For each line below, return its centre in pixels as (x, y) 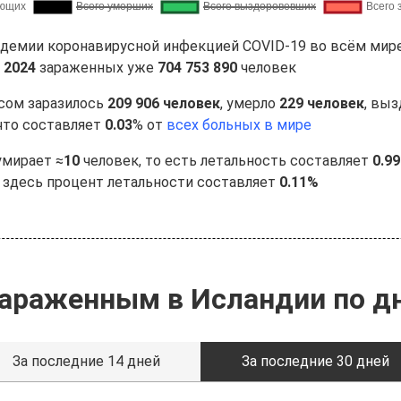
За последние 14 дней (86, 361)
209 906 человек (164, 103)
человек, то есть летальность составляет (226, 161)
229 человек (322, 103)
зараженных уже (97, 68)
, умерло (250, 103)
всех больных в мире (239, 125)
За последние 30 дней (315, 361)
